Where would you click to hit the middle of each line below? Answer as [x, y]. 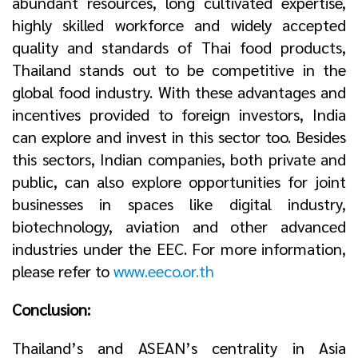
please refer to [63, 271]
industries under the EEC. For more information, [179, 249]
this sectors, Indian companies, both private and [179, 159]
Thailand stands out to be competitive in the [179, 70]
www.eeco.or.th [164, 271]
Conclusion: [51, 310]
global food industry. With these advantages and [179, 92]
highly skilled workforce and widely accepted [179, 25]
